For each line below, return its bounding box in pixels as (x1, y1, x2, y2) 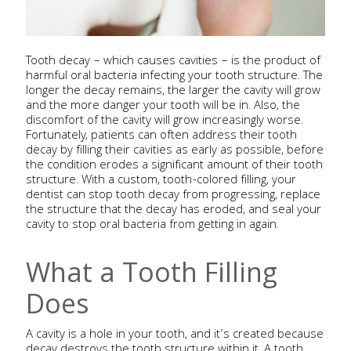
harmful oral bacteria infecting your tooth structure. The (25, 67, 323, 88)
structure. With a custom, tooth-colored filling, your (25, 171, 296, 192)
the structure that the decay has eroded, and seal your (25, 201, 321, 222)
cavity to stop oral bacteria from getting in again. (25, 215, 279, 237)
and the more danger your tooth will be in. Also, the (25, 96, 300, 118)
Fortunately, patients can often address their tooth (25, 126, 297, 147)
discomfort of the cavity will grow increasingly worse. (25, 111, 303, 132)
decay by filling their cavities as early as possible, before (25, 141, 324, 162)
